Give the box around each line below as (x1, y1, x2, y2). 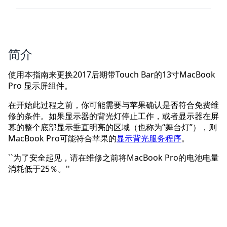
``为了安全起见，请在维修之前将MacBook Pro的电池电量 (8, 152, 219, 164)
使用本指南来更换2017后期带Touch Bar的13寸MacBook (8, 69, 215, 81)
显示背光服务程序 (117, 133, 181, 144)
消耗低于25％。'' (8, 163, 70, 175)
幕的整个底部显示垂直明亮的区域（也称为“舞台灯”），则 (8, 122, 217, 133)
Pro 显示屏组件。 (8, 80, 72, 92)
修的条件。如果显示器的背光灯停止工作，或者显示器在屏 (8, 110, 219, 122)
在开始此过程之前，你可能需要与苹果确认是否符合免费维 (8, 99, 219, 111)
